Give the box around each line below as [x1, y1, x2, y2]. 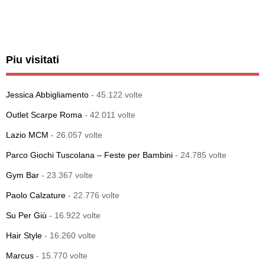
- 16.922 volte [47, 210, 101, 220]
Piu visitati [6, 53, 59, 66]
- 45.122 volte [89, 89, 143, 99]
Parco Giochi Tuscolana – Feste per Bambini [6, 150, 173, 160]
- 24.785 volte [173, 150, 227, 160]
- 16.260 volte [42, 230, 96, 240]
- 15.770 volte [34, 250, 88, 260]
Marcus [6, 250, 34, 260]
